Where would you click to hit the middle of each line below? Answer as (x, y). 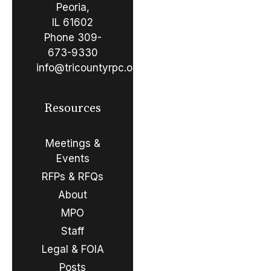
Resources (73, 108)
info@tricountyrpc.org (90, 67)
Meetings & (73, 143)
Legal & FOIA (73, 249)
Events (73, 158)
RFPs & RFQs (73, 176)
